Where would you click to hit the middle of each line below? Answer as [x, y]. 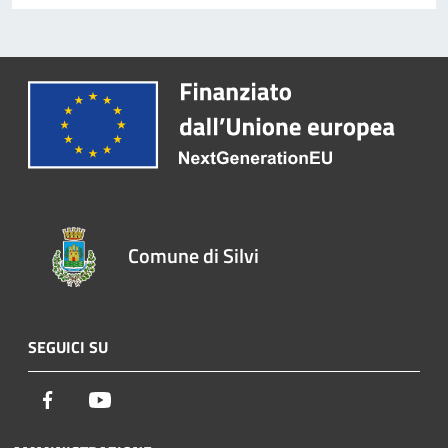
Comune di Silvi [194, 256]
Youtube [139, 399]
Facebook [90, 399]
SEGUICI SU [68, 347]
